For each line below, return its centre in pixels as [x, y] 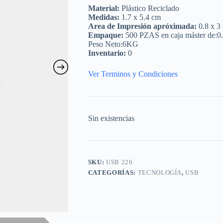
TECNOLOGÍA [160, 173]
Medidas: [104, 17]
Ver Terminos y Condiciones [133, 74]
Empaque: [106, 35]
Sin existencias [111, 118]
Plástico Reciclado [149, 8]
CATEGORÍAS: [113, 173]
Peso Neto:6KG [113, 44]
